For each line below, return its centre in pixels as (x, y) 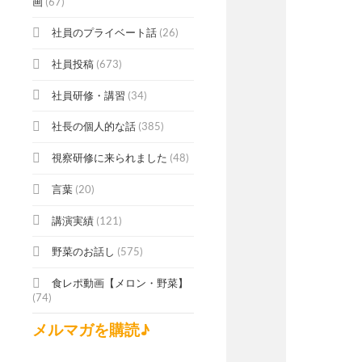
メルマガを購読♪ (91, 330)
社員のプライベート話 (104, 33)
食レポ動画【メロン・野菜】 (120, 283)
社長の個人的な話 (94, 126)
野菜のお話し (83, 252)
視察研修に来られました (109, 158)
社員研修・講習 (88, 95)
